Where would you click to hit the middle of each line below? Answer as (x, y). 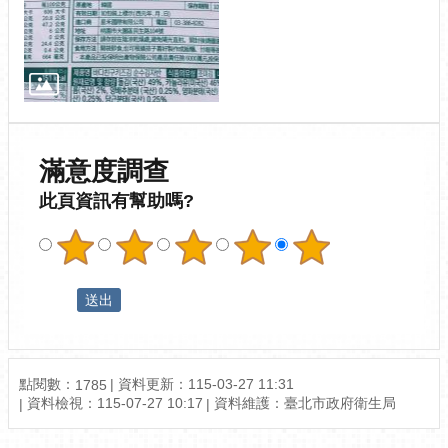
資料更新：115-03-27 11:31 (206, 383)
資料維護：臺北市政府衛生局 (305, 403)
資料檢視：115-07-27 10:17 (115, 403)
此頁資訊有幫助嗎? (116, 201)
